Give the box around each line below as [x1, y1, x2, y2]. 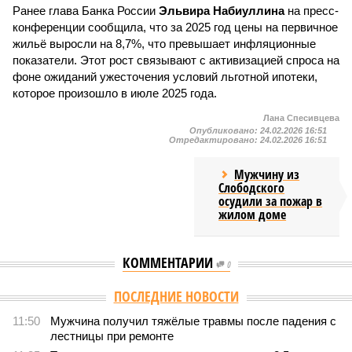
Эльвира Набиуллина [159, 4, 284, 17]
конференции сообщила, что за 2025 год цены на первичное [13, 20, 338, 34]
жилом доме [218, 206, 287, 223]
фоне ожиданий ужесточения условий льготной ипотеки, [13, 70, 317, 83]
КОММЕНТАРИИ [122, 253, 216, 272]
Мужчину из [234, 166, 300, 183]
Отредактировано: [169, 135, 260, 145]
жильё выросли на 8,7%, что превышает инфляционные [13, 37, 316, 50]
